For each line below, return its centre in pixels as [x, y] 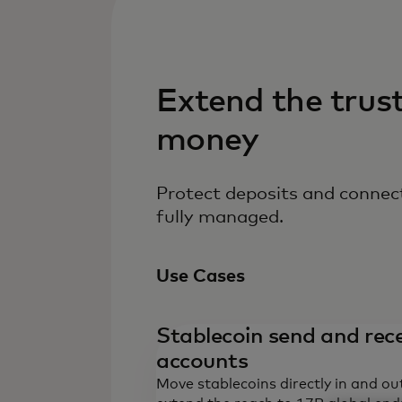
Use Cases [201, 276]
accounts [202, 362]
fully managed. [220, 217]
